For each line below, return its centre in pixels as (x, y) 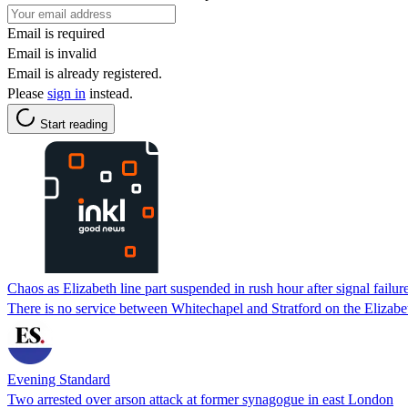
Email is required (56, 33)
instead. (109, 93)
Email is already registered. (85, 73)
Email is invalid (52, 53)
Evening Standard (59, 379)
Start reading (74, 124)
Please (27, 93)
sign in (66, 93)
